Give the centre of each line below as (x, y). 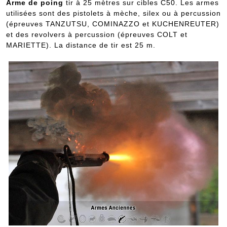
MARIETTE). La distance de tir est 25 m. (81, 45)
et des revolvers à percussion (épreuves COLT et (97, 35)
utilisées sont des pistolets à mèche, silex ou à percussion (113, 13)
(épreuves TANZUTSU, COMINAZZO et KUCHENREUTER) (113, 24)
